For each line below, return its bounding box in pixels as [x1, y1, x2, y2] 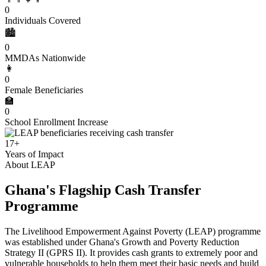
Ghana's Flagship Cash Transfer [5, 182, 201, 198]
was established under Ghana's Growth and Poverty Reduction [5, 236, 239, 247]
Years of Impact [5, 148, 64, 159]
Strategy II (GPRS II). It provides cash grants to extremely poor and [5, 247, 258, 258]
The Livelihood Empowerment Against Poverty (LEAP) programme [5, 226, 261, 236]
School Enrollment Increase [5, 116, 108, 127]
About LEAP [5, 159, 55, 170]
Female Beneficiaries [5, 84, 83, 95]
